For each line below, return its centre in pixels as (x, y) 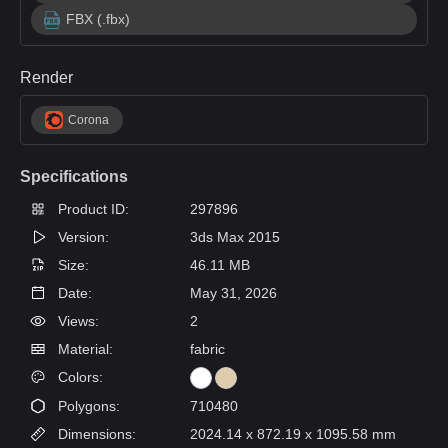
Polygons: (87, 406)
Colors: (78, 377)
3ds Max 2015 (235, 237)
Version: (81, 237)
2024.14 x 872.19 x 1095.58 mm (293, 434)
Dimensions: (95, 434)
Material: (83, 349)
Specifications (74, 176)
